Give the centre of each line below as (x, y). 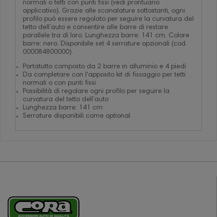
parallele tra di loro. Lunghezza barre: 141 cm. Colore (106, 36)
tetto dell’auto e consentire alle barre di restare (95, 27)
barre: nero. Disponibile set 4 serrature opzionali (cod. (105, 44)
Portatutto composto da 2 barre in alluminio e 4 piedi (104, 67)
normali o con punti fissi (59, 83)
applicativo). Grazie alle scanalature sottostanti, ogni (104, 11)
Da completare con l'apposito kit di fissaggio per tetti (104, 75)
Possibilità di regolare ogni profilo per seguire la (96, 91)
